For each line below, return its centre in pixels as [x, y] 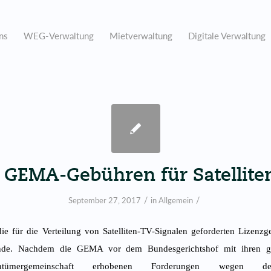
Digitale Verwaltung [227, 36]
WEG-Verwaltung [59, 36]
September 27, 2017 [105, 200]
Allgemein [176, 200]
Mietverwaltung [141, 36]
